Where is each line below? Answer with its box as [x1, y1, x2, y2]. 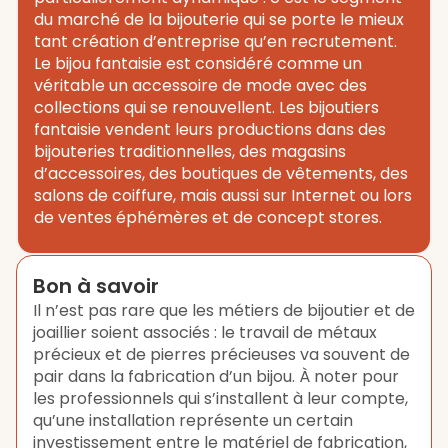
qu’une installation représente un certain [33, 409, 353, 432]
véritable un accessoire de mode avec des [34, 74, 367, 97]
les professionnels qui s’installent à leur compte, [33, 387, 408, 410]
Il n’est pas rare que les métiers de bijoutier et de [33, 299, 415, 322]
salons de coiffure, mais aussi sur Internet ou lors [34, 184, 412, 207]
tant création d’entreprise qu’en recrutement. [34, 30, 397, 53]
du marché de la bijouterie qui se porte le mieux [34, 8, 404, 31]
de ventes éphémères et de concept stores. [34, 206, 382, 229]
